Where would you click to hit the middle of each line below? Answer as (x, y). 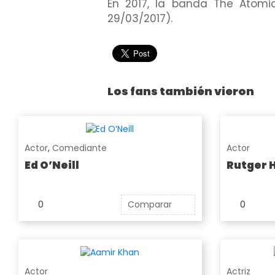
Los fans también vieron (181, 91)
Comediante (79, 148)
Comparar (150, 204)
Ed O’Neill (52, 165)
